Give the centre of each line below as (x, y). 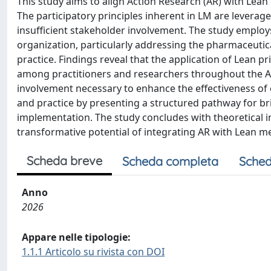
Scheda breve (64, 160)
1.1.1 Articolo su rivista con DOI (93, 251)
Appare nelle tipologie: (76, 237)
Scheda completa (170, 161)
